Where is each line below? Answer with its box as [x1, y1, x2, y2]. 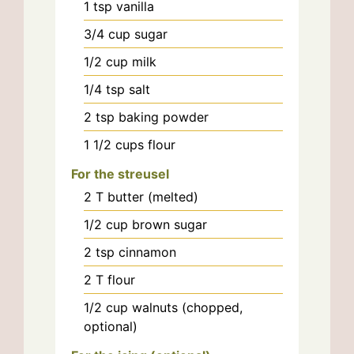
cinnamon [119, 244, 176, 261]
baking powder [119, 109, 209, 126]
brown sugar [132, 217, 207, 233]
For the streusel [71, 166, 169, 183]
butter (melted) [107, 189, 198, 205]
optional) [84, 318, 137, 335]
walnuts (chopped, [132, 299, 243, 316]
